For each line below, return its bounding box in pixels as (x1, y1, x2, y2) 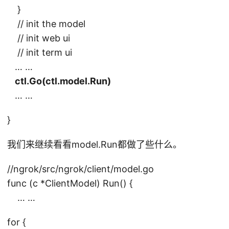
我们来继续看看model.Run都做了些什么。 (7, 139, 182, 150)
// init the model (7, 18, 85, 29)
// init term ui (7, 47, 72, 58)
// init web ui (7, 32, 70, 43)
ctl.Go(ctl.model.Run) (15, 75, 111, 86)
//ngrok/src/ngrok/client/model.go (7, 163, 154, 174)
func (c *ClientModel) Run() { (7, 177, 133, 189)
